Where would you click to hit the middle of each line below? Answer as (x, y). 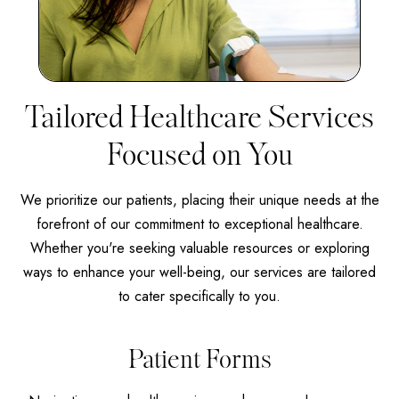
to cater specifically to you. (199, 296)
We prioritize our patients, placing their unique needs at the (199, 199)
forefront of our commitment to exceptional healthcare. (199, 224)
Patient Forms (199, 359)
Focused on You (199, 155)
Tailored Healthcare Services (199, 118)
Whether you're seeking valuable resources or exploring (199, 248)
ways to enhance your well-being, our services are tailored (199, 272)
